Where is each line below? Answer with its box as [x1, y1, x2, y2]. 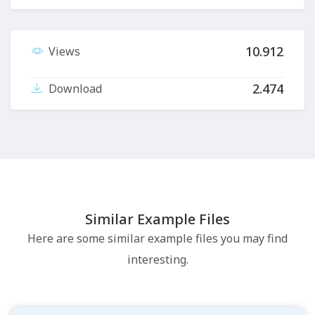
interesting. [127, 252, 188, 267]
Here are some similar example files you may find [27, 231, 288, 246]
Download [49, 81, 102, 96]
